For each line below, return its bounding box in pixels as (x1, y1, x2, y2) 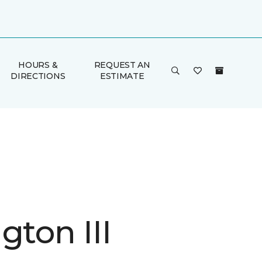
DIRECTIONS (11, 71, 65, 81)
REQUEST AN (94, 60, 150, 70)
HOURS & (18, 60, 58, 70)
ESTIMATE (99, 71, 144, 81)
